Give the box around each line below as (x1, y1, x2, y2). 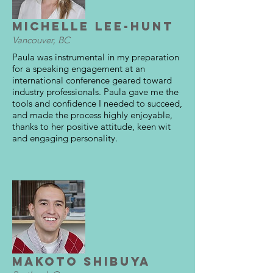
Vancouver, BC (12, 34, 70, 46)
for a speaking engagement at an (12, 62, 145, 74)
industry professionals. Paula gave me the (12, 85, 179, 97)
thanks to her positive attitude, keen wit (12, 120, 171, 132)
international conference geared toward (12, 74, 172, 86)
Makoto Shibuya (12, 253, 151, 269)
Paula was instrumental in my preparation (12, 51, 179, 63)
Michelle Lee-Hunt (12, 19, 174, 34)
